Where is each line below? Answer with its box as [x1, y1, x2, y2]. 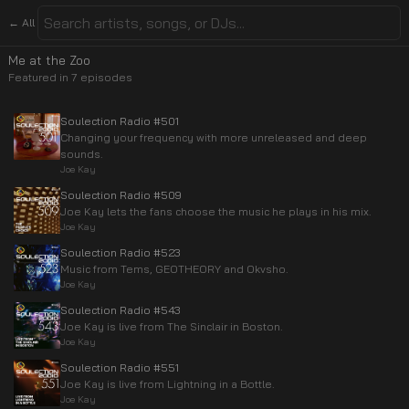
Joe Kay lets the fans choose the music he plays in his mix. [60, 204, 372, 218]
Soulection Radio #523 [60, 246, 181, 259]
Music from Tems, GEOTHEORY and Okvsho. [60, 262, 288, 276]
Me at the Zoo [8, 52, 90, 68]
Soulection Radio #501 [60, 114, 179, 128]
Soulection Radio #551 [60, 361, 179, 374]
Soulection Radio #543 [60, 303, 181, 317]
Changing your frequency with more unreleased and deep [60, 131, 367, 144]
